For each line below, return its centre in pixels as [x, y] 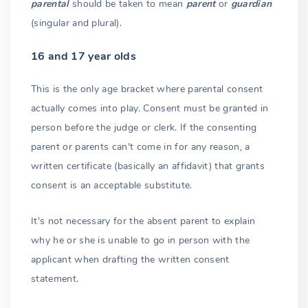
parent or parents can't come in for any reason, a [141, 146]
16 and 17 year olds [84, 56]
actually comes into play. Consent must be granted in [150, 108]
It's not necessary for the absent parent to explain [143, 221]
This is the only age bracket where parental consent [147, 89]
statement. [55, 278]
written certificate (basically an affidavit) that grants [148, 166]
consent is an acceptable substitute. [112, 185]
